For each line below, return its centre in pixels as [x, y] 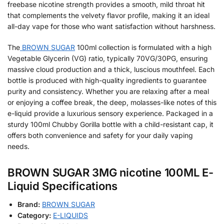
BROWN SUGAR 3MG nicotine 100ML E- [110, 173]
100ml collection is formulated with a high [143, 47]
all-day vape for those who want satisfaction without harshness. [111, 26]
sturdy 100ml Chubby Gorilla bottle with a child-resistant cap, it [110, 124]
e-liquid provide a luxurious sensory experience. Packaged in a [110, 113]
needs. [18, 146]
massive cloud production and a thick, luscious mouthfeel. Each [111, 69]
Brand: [29, 204]
